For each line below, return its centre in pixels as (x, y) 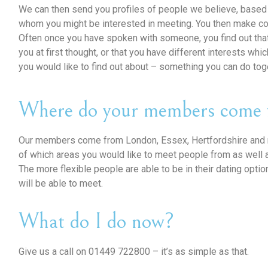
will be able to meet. (60, 183)
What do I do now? (96, 221)
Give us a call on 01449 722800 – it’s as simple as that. (133, 251)
